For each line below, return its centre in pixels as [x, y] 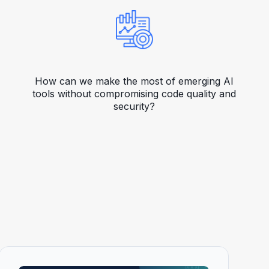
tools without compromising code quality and [134, 94]
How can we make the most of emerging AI [134, 81]
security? [134, 106]
